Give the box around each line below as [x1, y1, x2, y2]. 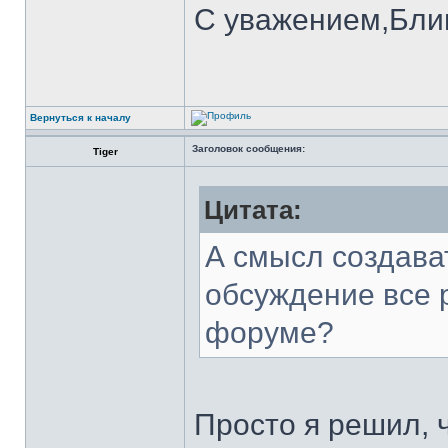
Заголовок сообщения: [192, 143, 305, 154]
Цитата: [204, 196, 302, 224]
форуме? [205, 316, 334, 349]
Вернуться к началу [30, 112, 131, 123]
